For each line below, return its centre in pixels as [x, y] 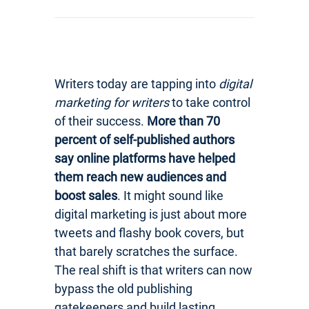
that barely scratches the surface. [146, 251]
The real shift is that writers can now [153, 270]
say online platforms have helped [145, 158]
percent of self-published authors [144, 139]
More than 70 [183, 121]
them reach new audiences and [140, 177]
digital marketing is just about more [151, 214]
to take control [210, 102]
